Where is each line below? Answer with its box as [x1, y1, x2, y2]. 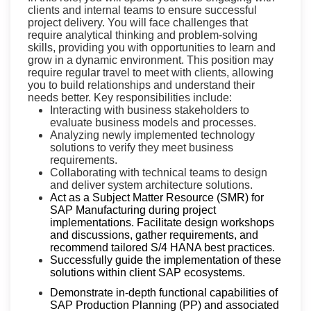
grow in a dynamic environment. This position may [28, 54, 274, 67]
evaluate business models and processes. [50, 117, 256, 129]
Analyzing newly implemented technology [50, 129, 255, 142]
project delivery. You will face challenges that [28, 17, 248, 29]
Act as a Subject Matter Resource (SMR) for [50, 192, 264, 204]
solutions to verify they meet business [50, 142, 233, 154]
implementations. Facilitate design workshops [50, 217, 274, 229]
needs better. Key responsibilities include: [28, 92, 232, 104]
